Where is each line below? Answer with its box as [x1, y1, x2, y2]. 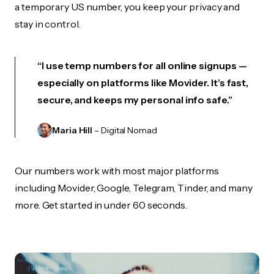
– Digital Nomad [92, 125, 157, 136]
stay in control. [15, 18, 81, 30]
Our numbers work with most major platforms [15, 165, 219, 177]
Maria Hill [52, 125, 93, 136]
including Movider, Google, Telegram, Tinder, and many [15, 182, 253, 194]
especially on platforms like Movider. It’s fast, [37, 76, 249, 89]
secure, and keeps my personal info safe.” [37, 94, 232, 106]
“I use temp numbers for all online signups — [37, 59, 247, 72]
